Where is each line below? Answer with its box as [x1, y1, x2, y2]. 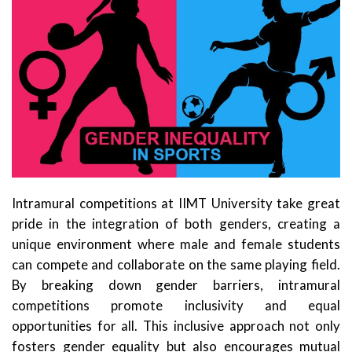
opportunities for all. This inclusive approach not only [12, 317, 340, 334]
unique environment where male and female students [12, 235, 340, 252]
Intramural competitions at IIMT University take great [12, 194, 340, 211]
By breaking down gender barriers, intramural [12, 276, 340, 293]
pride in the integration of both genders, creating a [12, 214, 340, 232]
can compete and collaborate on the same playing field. [12, 255, 340, 273]
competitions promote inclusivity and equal [12, 296, 340, 313]
